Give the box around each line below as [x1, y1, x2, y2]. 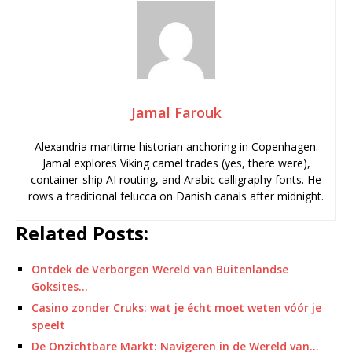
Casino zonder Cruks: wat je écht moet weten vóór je [31, 300, 321, 315]
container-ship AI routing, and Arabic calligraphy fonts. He [31, 172, 321, 187]
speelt [31, 317, 65, 332]
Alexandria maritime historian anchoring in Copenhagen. [34, 139, 318, 154]
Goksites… [31, 279, 88, 294]
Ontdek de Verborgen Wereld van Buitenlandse [31, 262, 288, 277]
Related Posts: [16, 220, 148, 246]
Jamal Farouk [130, 103, 222, 122]
